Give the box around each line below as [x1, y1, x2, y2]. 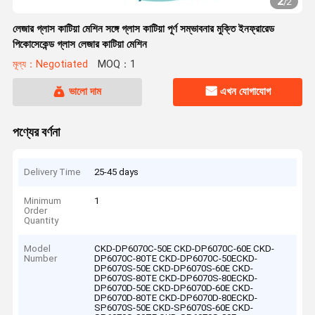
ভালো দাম [68, 85, 101, 98]
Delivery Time [24, 167, 82, 178]
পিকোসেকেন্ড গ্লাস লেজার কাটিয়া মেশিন [12, 38, 147, 51]
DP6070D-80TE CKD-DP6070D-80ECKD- [94, 292, 258, 304]
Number [24, 253, 58, 264]
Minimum [24, 195, 62, 206]
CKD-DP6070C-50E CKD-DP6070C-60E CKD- [94, 243, 275, 255]
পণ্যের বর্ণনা [12, 124, 60, 139]
